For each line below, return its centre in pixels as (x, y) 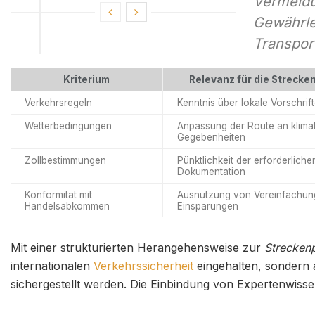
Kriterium (86, 79)
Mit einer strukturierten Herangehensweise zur (137, 247)
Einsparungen (208, 206)
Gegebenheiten (211, 137)
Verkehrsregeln (58, 102)
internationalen (52, 265)
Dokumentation (211, 171)
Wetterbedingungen (68, 126)
